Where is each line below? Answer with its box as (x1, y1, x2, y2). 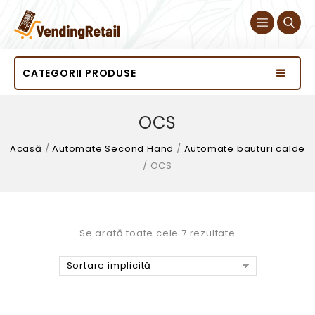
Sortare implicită (66, 259, 152, 273)
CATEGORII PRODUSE (22, 66, 136, 81)
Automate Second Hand (52, 142, 174, 156)
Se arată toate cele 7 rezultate (79, 226, 236, 240)
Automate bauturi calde (184, 142, 306, 156)
